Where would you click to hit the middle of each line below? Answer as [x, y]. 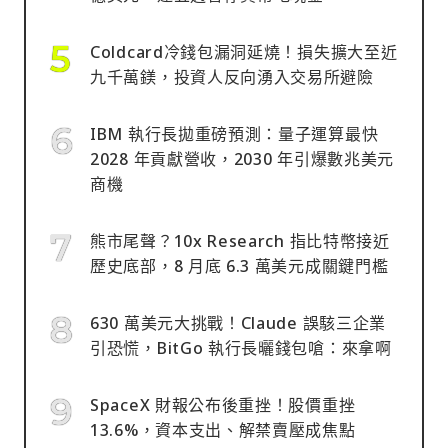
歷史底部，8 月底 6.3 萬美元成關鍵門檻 [239, 265]
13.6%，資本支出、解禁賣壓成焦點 [223, 429]
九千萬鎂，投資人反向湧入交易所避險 [232, 76]
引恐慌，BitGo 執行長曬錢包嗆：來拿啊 [241, 347]
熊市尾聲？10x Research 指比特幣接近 [240, 240]
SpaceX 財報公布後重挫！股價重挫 [223, 404]
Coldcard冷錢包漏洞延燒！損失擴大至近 [244, 51]
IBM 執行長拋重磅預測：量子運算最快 [234, 133]
